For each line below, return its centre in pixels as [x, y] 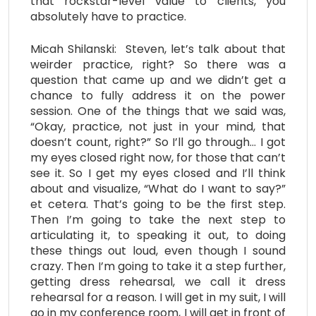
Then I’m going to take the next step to [158, 219]
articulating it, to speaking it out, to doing [158, 235]
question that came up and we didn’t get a [158, 80]
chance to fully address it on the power [158, 95]
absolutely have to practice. [108, 16]
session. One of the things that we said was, [158, 111]
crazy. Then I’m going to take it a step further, [158, 266]
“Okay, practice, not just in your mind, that [158, 126]
